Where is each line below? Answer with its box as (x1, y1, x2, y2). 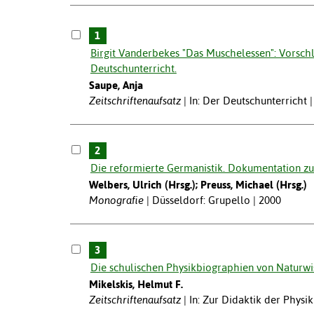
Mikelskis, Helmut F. (88, 278, 183, 291)
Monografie (88, 194, 144, 207)
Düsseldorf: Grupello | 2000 (151, 194, 281, 207)
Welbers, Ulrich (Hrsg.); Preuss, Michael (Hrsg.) (88, 179, 307, 191)
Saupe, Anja (88, 79, 143, 92)
